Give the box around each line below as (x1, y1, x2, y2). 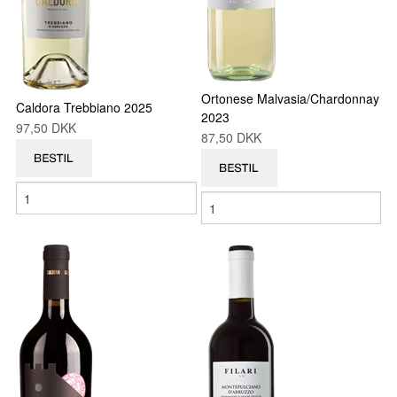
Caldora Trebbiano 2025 (16, 98, 152, 116)
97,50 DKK (16, 119, 83, 136)
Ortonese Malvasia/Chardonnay (201, 90, 379, 107)
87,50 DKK (201, 128, 269, 146)
